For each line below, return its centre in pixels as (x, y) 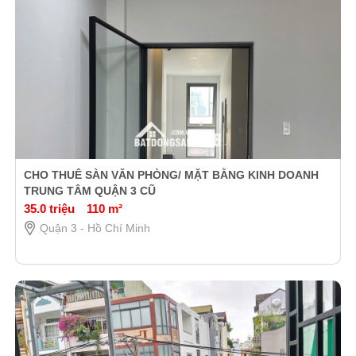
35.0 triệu (49, 208)
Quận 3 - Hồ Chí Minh (95, 228)
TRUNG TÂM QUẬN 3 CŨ (89, 190)
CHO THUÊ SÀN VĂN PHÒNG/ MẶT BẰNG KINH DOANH (171, 174)
